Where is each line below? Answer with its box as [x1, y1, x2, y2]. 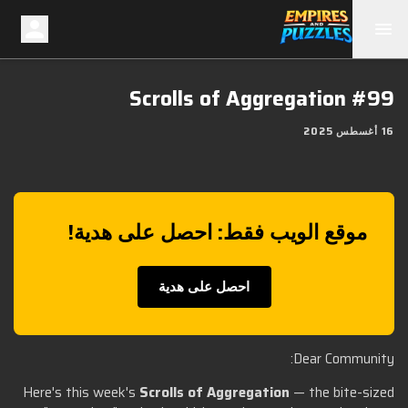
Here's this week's [23, 382, 139, 403]
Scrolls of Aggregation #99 [129, 82, 394, 115]
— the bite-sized [290, 382, 394, 403]
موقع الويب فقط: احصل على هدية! [67, 216, 367, 249]
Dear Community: [293, 348, 394, 370]
